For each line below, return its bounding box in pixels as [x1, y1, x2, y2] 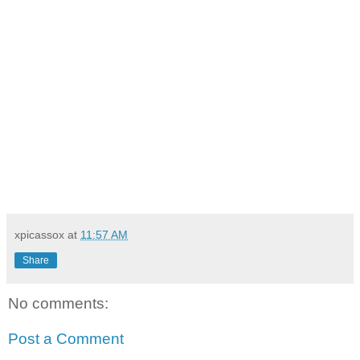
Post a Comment [8, 329, 124, 347]
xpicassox [14, 227, 64, 241]
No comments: [8, 294, 108, 312]
